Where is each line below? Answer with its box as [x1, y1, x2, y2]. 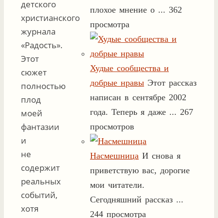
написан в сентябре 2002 [90, 92, 186, 102]
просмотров [90, 122, 134, 131]
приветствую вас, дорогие [90, 165, 190, 175]
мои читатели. [90, 180, 145, 190]
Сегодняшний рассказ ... [90, 195, 183, 204]
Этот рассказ [147, 78, 197, 88]
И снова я [142, 151, 181, 161]
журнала [21, 26, 55, 37]
